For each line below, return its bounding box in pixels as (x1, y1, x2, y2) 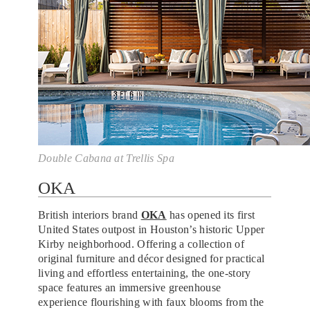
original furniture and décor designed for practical (38, 252, 265, 264)
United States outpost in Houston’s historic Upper (38, 223, 265, 235)
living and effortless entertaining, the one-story (38, 266, 251, 279)
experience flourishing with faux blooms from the (38, 295, 264, 308)
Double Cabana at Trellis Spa (38, 152, 174, 164)
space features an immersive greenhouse (38, 281, 221, 293)
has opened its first (166, 208, 255, 221)
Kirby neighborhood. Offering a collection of (38, 237, 245, 250)
